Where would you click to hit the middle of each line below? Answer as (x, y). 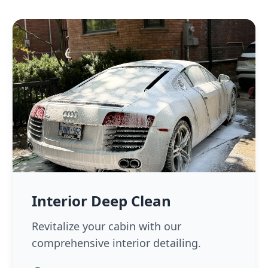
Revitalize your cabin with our (107, 226)
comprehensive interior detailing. (117, 243)
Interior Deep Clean (102, 201)
